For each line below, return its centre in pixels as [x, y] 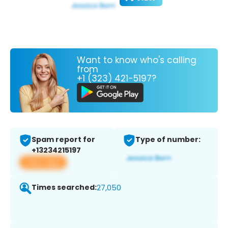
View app [43, 162]
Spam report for [63, 140]
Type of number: [168, 140]
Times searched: [64, 188]
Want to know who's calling [137, 60]
